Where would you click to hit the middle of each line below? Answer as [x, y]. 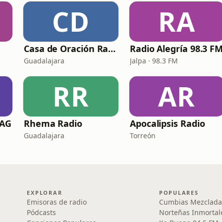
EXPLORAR [45, 193]
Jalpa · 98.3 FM [154, 61]
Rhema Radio [53, 123]
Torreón [143, 136]
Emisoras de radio [57, 202]
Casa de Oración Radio [112, 49]
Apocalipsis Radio [167, 123]
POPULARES [179, 193]
